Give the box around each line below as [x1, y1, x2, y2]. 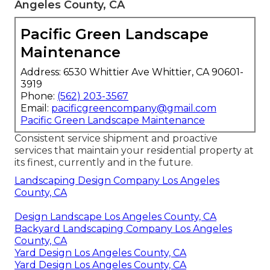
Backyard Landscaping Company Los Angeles [14, 223, 232, 235]
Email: [20, 102, 51, 115]
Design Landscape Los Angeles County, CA [14, 211, 216, 223]
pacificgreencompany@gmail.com [51, 102, 216, 115]
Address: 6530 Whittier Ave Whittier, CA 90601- [20, 66, 243, 78]
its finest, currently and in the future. [14, 157, 193, 169]
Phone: [20, 90, 57, 102]
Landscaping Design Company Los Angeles [14, 175, 219, 187]
